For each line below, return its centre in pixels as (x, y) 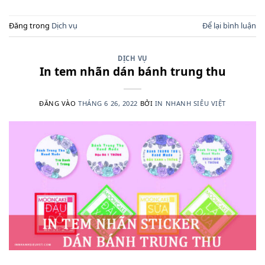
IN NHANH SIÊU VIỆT (190, 104)
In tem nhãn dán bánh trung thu (132, 72)
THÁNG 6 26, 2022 (108, 104)
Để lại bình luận (229, 25)
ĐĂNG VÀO (59, 104)
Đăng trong (30, 25)
